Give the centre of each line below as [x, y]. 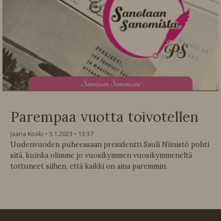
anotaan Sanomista [113, 83]
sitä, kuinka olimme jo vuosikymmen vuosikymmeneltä [101, 155]
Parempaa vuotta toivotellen [104, 117]
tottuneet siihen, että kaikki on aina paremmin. [89, 166]
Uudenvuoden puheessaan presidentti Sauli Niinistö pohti [110, 144]
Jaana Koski [27, 133]
